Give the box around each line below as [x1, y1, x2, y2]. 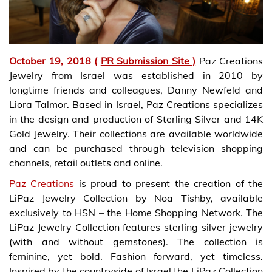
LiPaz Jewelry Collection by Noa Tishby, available [9, 191, 263, 204]
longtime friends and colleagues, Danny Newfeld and [9, 83, 263, 96]
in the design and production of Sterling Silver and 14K [9, 112, 263, 125]
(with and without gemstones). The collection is [9, 235, 263, 248]
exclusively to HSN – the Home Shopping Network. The [9, 206, 263, 219]
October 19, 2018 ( [9, 54, 101, 67]
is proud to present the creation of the [74, 177, 263, 189]
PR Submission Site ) [100, 54, 196, 67]
